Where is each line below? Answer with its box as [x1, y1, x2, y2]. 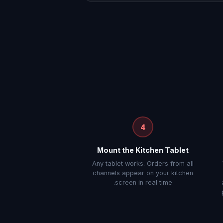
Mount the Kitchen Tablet [97, 146, 189, 154]
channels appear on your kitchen [92, 169, 193, 177]
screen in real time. [114, 179, 172, 186]
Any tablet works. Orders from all [92, 160, 194, 167]
